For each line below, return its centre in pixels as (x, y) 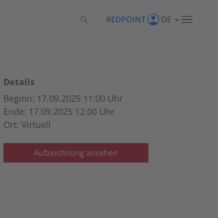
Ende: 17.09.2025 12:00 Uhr (59, 111)
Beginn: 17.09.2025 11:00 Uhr (63, 98)
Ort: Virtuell (27, 125)
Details (19, 82)
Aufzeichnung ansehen (76, 153)
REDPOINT (126, 19)
